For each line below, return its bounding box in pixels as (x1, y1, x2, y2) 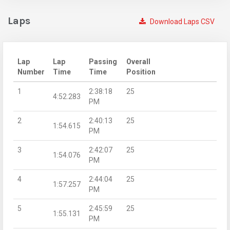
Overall (126, 57, 150, 66)
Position (126, 67, 156, 76)
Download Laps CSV (148, 17, 215, 26)
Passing (89, 57, 117, 66)
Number (17, 67, 45, 76)
